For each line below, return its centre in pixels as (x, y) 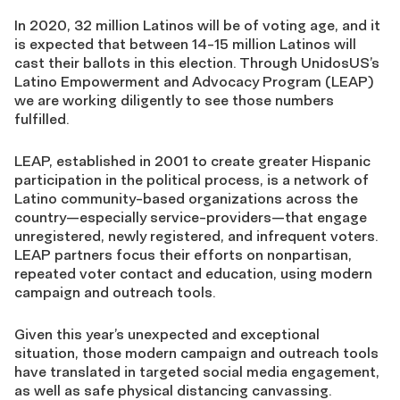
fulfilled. (42, 119)
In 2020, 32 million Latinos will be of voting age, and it (197, 25)
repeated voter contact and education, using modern (193, 273)
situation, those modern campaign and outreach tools (196, 353)
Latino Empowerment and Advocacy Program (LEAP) (194, 81)
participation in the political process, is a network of (192, 179)
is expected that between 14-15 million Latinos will (185, 44)
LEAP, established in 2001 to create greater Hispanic (192, 161)
